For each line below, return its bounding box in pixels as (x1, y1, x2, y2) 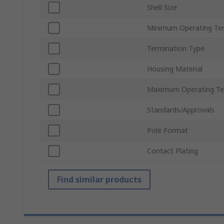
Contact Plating (147, 146, 198, 156)
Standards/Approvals (147, 105, 214, 115)
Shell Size (147, 2, 177, 12)
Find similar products (57, 174, 141, 185)
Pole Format (147, 125, 188, 135)
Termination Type (147, 43, 204, 53)
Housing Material (147, 64, 202, 74)
